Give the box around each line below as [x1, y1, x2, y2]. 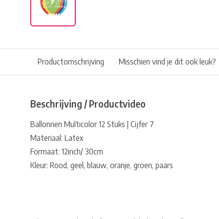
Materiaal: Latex [30, 133, 83, 143]
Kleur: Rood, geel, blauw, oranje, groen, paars [30, 160, 173, 170]
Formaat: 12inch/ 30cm [30, 147, 103, 156]
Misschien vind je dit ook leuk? [119, 57, 216, 66]
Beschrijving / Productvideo [30, 98, 146, 109]
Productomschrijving [38, 57, 104, 66]
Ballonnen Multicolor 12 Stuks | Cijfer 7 [30, 119, 154, 129]
